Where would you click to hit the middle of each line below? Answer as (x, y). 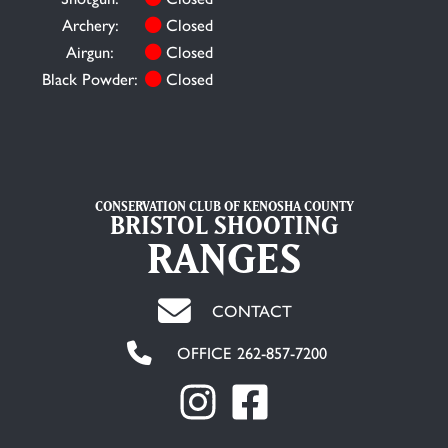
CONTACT (252, 310)
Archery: (90, 25)
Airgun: (90, 52)
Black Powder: (90, 79)
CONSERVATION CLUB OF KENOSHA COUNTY (224, 206)
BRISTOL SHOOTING (224, 225)
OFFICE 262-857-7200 (252, 352)
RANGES (224, 258)
